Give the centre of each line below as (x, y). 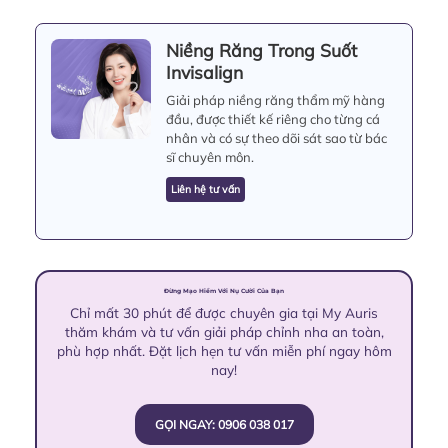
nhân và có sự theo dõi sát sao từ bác (276, 137)
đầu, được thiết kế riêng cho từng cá (273, 118)
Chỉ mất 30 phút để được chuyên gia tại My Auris (224, 312)
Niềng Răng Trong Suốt (261, 49)
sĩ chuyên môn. (210, 156)
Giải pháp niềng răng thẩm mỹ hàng (275, 99)
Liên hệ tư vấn (205, 189)
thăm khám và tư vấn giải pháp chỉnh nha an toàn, (224, 331)
